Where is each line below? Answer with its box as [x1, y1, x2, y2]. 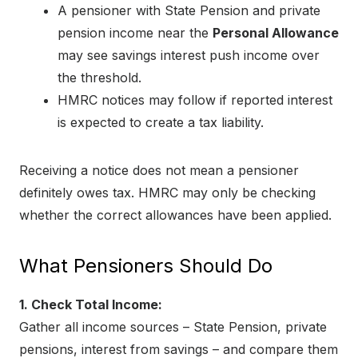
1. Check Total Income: [19, 296, 162, 313]
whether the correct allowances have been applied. [19, 207, 332, 224]
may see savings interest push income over [58, 47, 320, 64]
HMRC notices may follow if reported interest [58, 92, 332, 109]
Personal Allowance [213, 25, 339, 42]
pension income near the [58, 25, 213, 42]
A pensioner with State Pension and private [58, 2, 320, 19]
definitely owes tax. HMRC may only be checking [19, 185, 316, 201]
